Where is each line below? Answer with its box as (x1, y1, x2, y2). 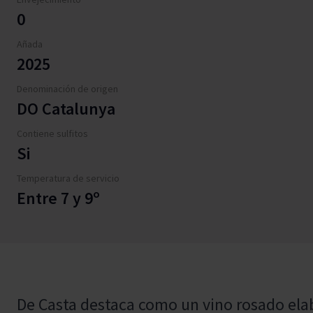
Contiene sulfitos (17, 127, 88, 140)
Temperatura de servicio (17, 172, 119, 184)
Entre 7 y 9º (17, 187, 100, 209)
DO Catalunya (17, 98, 115, 119)
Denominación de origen (17, 82, 118, 95)
